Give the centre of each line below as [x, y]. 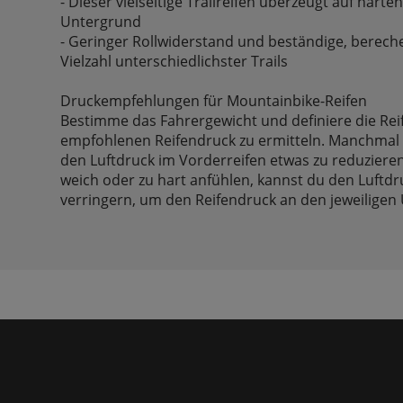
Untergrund [101, 22]
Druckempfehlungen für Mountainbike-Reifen [214, 101]
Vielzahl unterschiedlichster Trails [175, 62]
